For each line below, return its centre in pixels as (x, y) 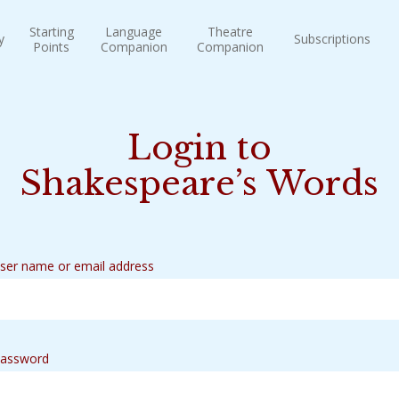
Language (134, 32)
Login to (199, 147)
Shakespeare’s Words (199, 183)
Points (51, 47)
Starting (51, 32)
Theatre (230, 32)
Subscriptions (332, 39)
